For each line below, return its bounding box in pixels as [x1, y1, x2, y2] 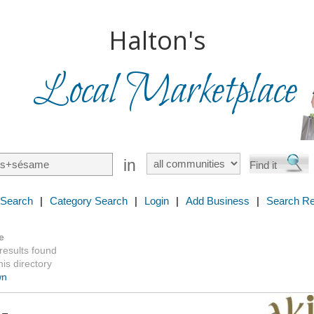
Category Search [50, 195, 128, 207]
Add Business [186, 195, 250, 207]
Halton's [108, 23, 206, 57]
